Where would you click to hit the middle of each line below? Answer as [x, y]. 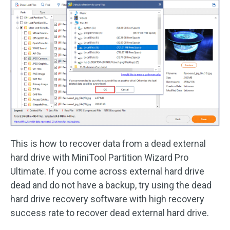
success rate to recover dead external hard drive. [110, 213]
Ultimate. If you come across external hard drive [107, 171]
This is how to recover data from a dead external [108, 144]
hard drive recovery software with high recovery [107, 199]
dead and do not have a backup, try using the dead [111, 185]
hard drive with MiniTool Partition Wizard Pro [99, 158]
